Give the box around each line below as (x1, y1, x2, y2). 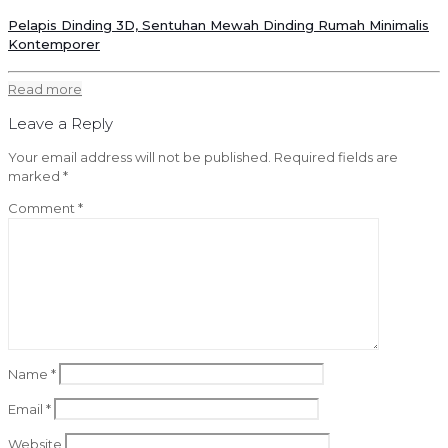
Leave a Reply (8, 113, 113, 133)
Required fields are (274, 148, 398, 165)
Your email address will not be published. (8, 148, 271, 165)
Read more (8, 80, 82, 97)
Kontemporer (8, 36, 100, 53)
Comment (8, 199, 78, 216)
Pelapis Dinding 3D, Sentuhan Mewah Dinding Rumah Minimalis (8, 17, 429, 34)
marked (8, 167, 63, 184)
